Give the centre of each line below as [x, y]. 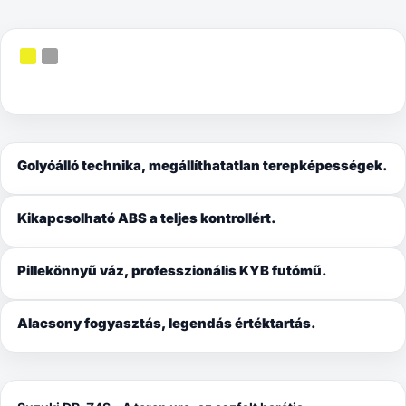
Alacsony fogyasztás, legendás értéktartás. [167, 324]
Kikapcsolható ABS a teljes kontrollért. [147, 219]
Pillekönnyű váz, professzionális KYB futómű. [172, 271]
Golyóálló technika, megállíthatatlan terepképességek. [203, 166]
